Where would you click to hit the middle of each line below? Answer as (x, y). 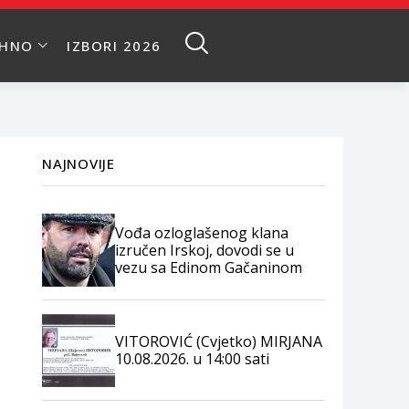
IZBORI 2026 (114, 46)
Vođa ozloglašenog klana (202, 232)
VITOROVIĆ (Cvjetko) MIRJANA (219, 341)
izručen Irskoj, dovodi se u (204, 250)
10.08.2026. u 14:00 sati (192, 359)
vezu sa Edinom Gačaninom (209, 267)
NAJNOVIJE (79, 163)
